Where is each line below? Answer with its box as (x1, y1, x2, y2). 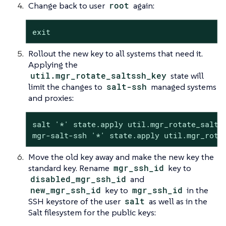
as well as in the (147, 195, 208, 207)
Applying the (28, 59, 78, 70)
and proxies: (28, 92, 74, 103)
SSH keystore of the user (28, 195, 123, 207)
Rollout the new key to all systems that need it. (28, 47, 203, 59)
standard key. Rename (28, 162, 111, 174)
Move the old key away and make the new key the (28, 151, 214, 162)
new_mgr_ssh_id (30, 184, 101, 195)
